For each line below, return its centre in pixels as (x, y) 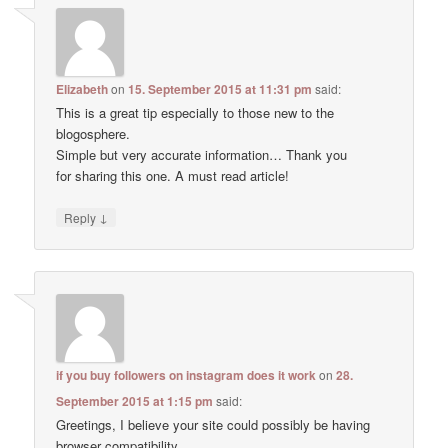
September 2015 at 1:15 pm (135, 400)
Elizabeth (82, 89)
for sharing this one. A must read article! (173, 176)
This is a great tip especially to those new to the (195, 113)
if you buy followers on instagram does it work (186, 374)
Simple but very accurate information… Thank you (202, 155)
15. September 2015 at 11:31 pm (220, 89)
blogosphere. (93, 134)
